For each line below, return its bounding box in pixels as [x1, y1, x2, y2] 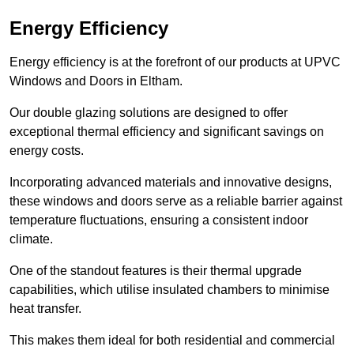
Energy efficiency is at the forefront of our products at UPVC [9, 55, 341, 70]
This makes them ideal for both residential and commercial [9, 333, 335, 348]
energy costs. [9, 144, 84, 158]
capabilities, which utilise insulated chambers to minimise [9, 283, 330, 297]
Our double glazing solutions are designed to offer [9, 106, 288, 120]
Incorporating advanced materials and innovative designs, [9, 175, 332, 190]
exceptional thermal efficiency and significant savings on [9, 125, 324, 139]
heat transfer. [9, 302, 81, 316]
